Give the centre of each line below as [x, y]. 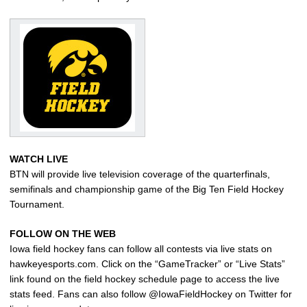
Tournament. [37, 205]
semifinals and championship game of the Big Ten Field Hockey [147, 189]
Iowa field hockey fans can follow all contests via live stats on [141, 249]
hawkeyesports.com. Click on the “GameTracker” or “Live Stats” [147, 264]
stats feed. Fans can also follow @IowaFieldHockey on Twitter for [151, 294]
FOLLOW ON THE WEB [63, 234]
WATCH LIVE [39, 159]
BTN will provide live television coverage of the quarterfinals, [140, 174]
